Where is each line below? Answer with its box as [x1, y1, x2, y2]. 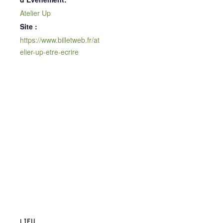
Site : [20, 21, 37, 31]
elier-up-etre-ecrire [20, 46, 79, 57]
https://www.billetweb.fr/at [20, 34, 100, 45]
